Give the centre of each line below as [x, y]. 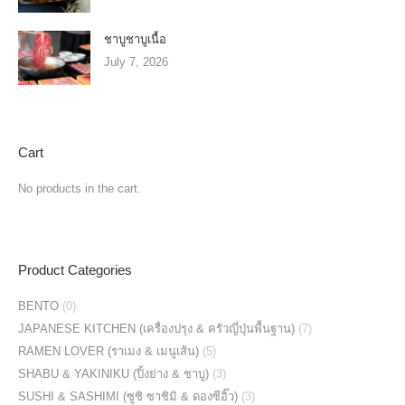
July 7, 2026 [136, 62]
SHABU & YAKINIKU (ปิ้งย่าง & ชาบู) [113, 374]
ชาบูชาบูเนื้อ [135, 39]
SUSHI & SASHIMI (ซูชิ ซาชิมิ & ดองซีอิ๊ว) [128, 396]
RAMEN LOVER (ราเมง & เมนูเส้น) [108, 351]
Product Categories [75, 270]
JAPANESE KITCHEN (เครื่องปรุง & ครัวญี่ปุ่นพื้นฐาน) [156, 329]
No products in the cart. [80, 188]
